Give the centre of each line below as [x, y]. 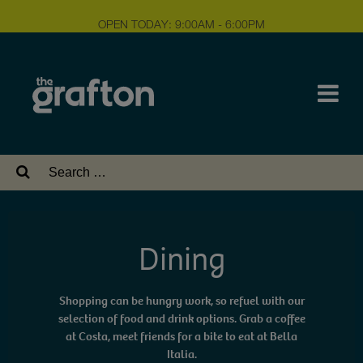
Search [62, 168]
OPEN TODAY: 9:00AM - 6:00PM [181, 24]
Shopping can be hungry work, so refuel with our [181, 301]
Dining [181, 259]
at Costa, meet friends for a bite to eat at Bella [181, 336]
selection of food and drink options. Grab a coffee [181, 318]
